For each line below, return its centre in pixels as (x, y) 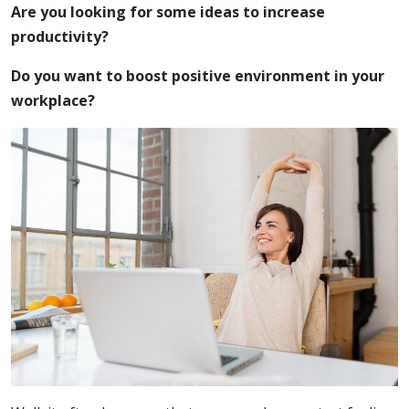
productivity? (60, 36)
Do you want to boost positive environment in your (198, 75)
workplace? (53, 100)
